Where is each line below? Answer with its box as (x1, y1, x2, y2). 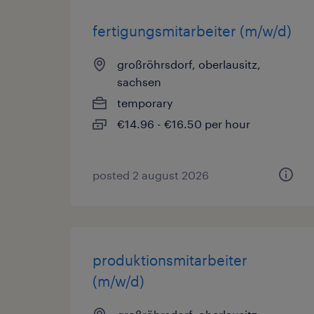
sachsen (117, 75, 161, 88)
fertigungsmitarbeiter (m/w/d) (93, 22, 292, 39)
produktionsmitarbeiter (93, 252, 247, 268)
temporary (117, 96, 173, 109)
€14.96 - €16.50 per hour (117, 117, 250, 130)
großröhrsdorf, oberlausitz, (117, 57, 261, 71)
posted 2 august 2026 (93, 168, 209, 182)
